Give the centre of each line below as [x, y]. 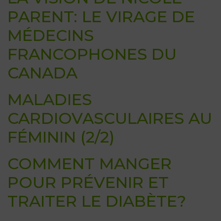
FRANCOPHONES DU [92, 54]
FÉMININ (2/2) [61, 137]
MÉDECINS [51, 36]
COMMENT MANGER [90, 164]
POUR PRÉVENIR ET [88, 183]
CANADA [42, 73]
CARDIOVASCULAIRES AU [110, 118]
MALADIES [50, 100]
